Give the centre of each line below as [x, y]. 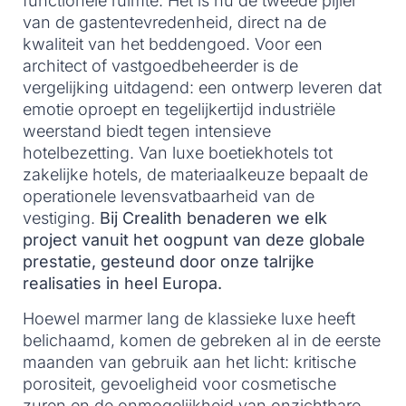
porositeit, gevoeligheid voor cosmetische [179, 383]
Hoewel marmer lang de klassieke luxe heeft [189, 318]
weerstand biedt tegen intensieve [147, 131]
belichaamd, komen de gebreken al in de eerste [202, 340]
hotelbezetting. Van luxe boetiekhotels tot [178, 153]
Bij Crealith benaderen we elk [213, 218]
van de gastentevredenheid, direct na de [174, 23]
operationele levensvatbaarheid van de [169, 197]
